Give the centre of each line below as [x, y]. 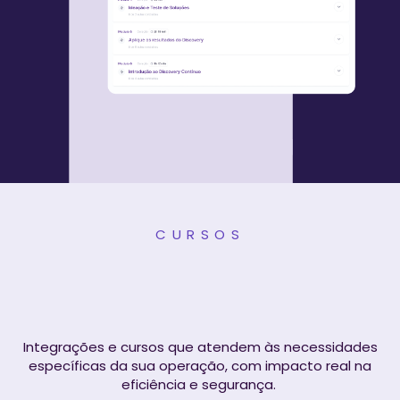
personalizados [200, 289]
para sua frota [200, 321]
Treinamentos [200, 257]
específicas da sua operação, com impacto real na [200, 365]
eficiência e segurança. [198, 384]
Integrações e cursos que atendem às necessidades [200, 346]
